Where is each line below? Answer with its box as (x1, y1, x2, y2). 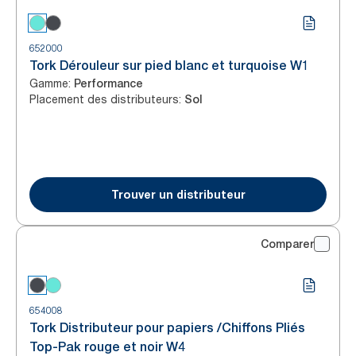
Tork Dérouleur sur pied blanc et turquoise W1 (29, 58, 309, 73)
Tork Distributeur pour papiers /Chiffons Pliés (29, 320, 305, 335)
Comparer (261, 238, 314, 250)
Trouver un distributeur (110, 188, 246, 201)
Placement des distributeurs (29, 92, 179, 106)
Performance (74, 77, 143, 90)
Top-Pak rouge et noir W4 (29, 339, 185, 354)
